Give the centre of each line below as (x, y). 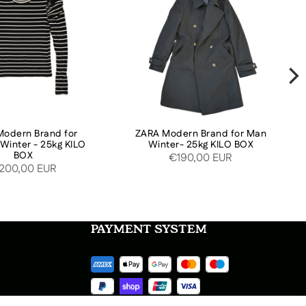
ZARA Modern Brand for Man (201, 134)
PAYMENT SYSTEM (149, 229)
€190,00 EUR (201, 158)
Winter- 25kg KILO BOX (201, 145)
